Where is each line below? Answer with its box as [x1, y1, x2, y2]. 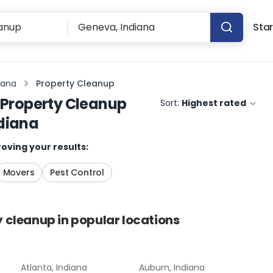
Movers [2, 166, 35, 179]
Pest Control [50, 166, 105, 179]
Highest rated [182, 97, 247, 109]
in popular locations [55, 211, 180, 229]
